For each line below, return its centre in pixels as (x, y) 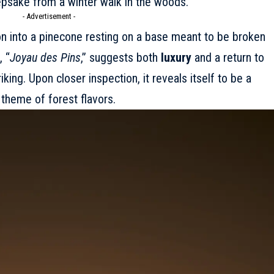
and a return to (228, 58)
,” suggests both (120, 58)
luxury (176, 58)
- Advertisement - (49, 17)
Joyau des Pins (45, 58)
